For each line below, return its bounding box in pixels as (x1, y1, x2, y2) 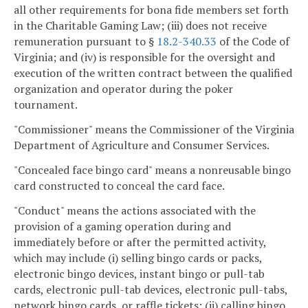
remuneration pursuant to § (14, 34, 157, 49)
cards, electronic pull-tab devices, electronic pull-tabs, (14, 281, 287, 297)
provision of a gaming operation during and (14, 218, 231, 234)
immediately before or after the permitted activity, (14, 234, 266, 250)
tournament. (14, 97, 78, 113)
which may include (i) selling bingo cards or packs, (14, 250, 262, 265)
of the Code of (217, 34, 289, 49)
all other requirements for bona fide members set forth (14, 2, 289, 18)
